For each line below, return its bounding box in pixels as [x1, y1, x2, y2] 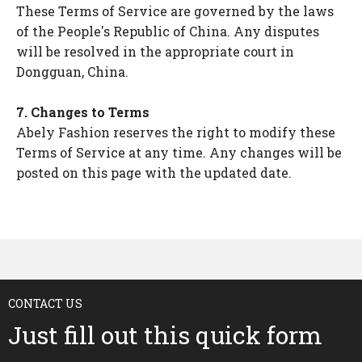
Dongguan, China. [16, 63, 128, 80]
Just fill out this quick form [8, 319, 322, 351]
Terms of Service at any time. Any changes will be [16, 144, 342, 161]
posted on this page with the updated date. [16, 164, 292, 181]
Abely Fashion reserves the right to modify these [16, 124, 335, 141]
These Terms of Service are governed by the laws [16, 2, 334, 19]
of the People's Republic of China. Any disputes [16, 23, 319, 40]
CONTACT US [8, 296, 82, 311]
